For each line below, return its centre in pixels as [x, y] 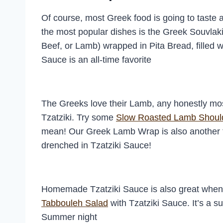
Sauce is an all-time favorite [96, 59]
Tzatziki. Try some [79, 117]
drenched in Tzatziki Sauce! [96, 145]
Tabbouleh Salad [75, 203]
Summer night [69, 217]
